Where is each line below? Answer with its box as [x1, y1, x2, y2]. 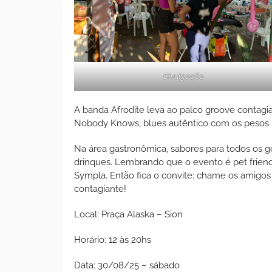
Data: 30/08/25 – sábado [74, 259, 180, 271]
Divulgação [163, 71, 203, 81]
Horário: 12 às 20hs [74, 234, 151, 245]
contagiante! [74, 183, 126, 194]
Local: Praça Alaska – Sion [74, 208, 183, 220]
